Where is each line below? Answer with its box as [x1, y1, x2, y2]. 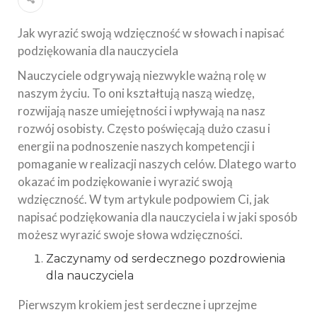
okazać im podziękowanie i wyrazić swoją [18, 173, 233, 189]
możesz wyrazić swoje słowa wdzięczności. [18, 226, 243, 242]
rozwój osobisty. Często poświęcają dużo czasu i [18, 120, 270, 136]
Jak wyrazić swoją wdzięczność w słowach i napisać [18, 25, 284, 40]
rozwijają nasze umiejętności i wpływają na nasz [18, 103, 265, 118]
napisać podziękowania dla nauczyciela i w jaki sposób [18, 209, 297, 224]
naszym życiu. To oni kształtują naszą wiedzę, [18, 85, 255, 100]
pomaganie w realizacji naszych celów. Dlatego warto [18, 156, 296, 171]
